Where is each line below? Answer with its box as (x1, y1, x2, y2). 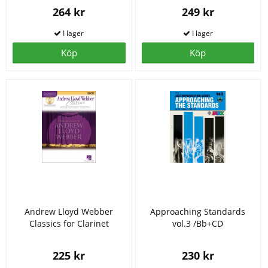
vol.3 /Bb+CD (172, 217, 224, 229)
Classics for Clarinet (29, 217, 109, 229)
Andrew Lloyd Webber (25, 205, 114, 217)
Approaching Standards (150, 205, 246, 217)
